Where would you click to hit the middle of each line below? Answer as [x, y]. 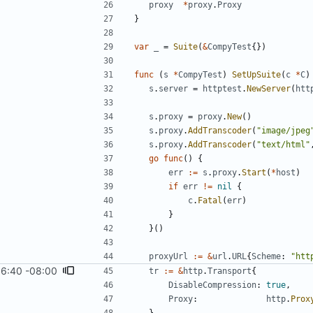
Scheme [266, 257]
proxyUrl [168, 257]
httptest [222, 89]
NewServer [269, 89]
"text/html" [283, 145]
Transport [230, 271]
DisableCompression [212, 285]
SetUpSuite [256, 75]
